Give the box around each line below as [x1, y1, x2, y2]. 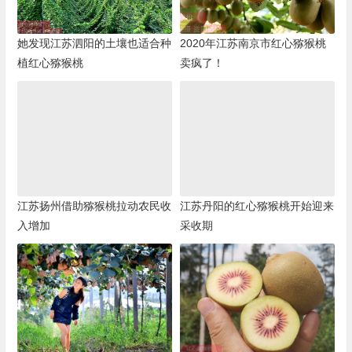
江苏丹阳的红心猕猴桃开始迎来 [179, 200, 334, 213]
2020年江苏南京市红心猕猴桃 [179, 36, 326, 49]
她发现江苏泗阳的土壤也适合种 [16, 36, 171, 49]
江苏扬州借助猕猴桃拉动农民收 [16, 200, 171, 213]
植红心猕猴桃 [16, 56, 83, 69]
